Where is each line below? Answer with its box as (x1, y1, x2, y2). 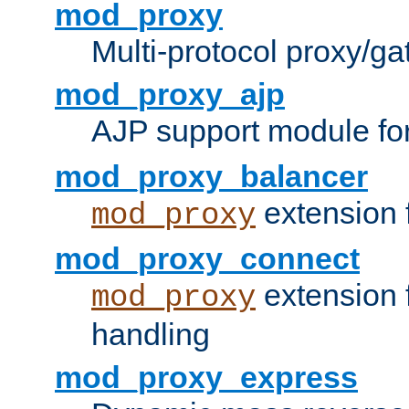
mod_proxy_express (55, 360, 358, 395)
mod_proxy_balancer (55, 159, 368, 194)
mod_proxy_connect (55, 241, 360, 277)
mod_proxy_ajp (55, 77, 285, 112)
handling (91, 317, 210, 352)
